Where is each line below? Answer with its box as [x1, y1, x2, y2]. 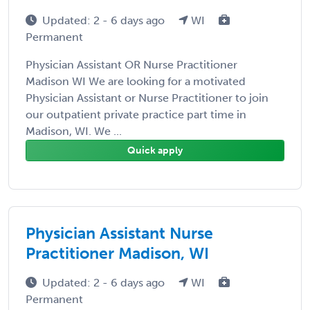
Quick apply [127, 144, 183, 156]
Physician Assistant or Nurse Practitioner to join [26, 91, 268, 104]
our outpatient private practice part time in [26, 107, 246, 121]
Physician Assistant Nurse [26, 223, 213, 243]
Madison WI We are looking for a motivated [26, 74, 246, 88]
